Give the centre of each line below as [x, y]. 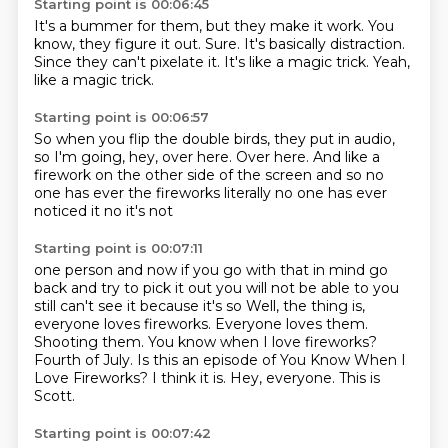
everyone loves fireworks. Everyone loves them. [200, 324]
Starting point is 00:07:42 [122, 433]
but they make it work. [286, 26]
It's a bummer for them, [119, 26]
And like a [346, 157]
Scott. [54, 396]
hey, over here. [182, 157]
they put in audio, [334, 139]
